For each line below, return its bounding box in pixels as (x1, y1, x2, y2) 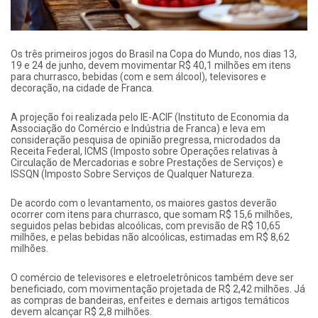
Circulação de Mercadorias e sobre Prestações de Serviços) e (11, 157, 283, 169)
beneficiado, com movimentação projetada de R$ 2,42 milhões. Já (11, 283, 305, 295)
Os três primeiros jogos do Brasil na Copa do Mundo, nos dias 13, (11, 48, 297, 60)
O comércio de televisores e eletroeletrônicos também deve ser (11, 272, 294, 284)
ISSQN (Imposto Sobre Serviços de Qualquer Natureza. (11, 168, 254, 180)
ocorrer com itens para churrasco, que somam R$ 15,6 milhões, (11, 209, 292, 221)
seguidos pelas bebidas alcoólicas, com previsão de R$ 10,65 (11, 220, 280, 232)
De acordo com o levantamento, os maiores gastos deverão (11, 197, 277, 209)
